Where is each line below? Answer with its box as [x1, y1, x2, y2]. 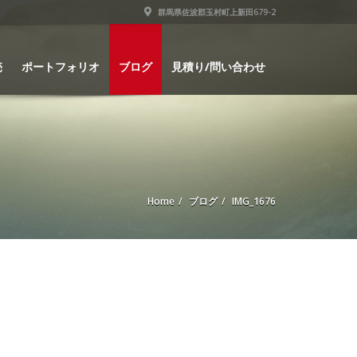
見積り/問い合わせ [171, 59, 265, 74]
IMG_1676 [232, 194, 276, 208]
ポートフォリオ [22, 59, 100, 74]
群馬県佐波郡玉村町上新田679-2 [155, 6, 276, 18]
